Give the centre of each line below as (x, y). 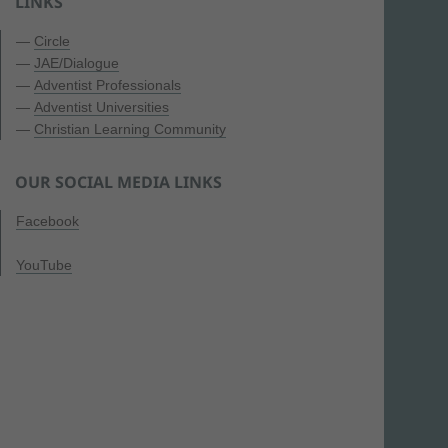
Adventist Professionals (107, 84)
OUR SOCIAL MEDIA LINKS (118, 181)
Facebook (47, 220)
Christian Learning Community (130, 128)
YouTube (44, 264)
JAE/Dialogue (76, 62)
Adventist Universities (101, 106)
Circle (52, 40)
